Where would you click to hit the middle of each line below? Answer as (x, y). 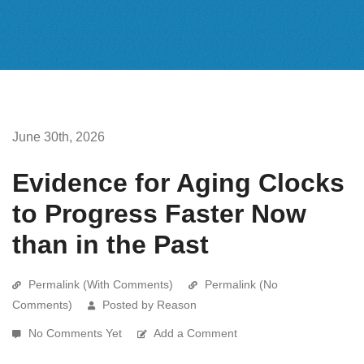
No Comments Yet (77, 333)
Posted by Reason (149, 304)
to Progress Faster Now (159, 213)
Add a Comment (195, 333)
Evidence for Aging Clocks (178, 182)
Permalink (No (241, 284)
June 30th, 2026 (58, 136)
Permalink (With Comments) (101, 284)
